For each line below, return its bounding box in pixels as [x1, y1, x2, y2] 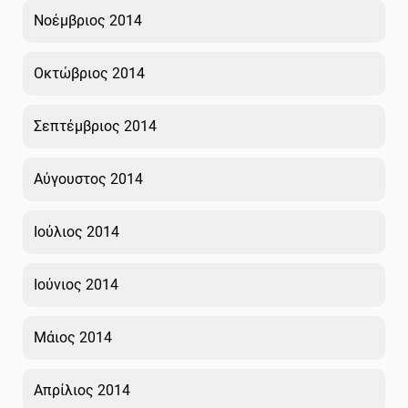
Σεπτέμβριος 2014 [34, 117, 157, 135]
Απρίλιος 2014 [34, 381, 130, 399]
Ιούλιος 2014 [34, 222, 119, 240]
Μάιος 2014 [34, 328, 112, 346]
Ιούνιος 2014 [34, 275, 118, 293]
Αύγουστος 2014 [34, 169, 143, 188]
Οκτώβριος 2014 [34, 64, 145, 82]
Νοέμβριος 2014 [34, 11, 142, 29]
